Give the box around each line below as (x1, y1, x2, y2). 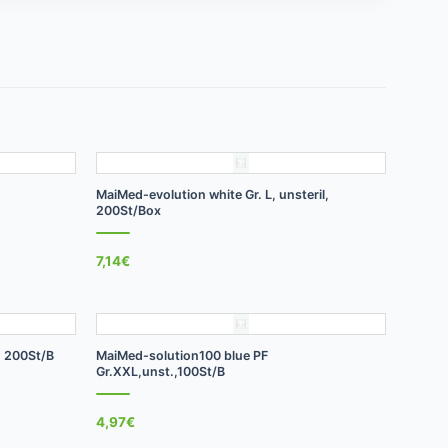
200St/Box (95, 202, 161, 218)
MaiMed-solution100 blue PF (95, 347, 268, 363)
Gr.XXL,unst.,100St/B (95, 363, 225, 379)
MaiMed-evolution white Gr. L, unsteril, (95, 186, 329, 202)
